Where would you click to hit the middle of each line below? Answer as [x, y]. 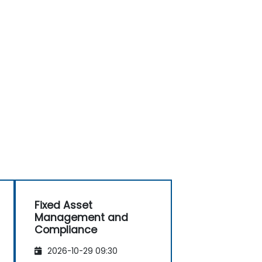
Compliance [66, 230]
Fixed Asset [63, 205]
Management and [81, 217]
